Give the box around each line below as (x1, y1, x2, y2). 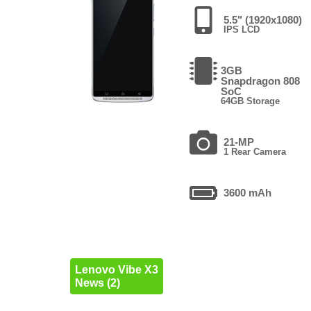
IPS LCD (224, 24, 260, 35)
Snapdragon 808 (221, 74, 301, 87)
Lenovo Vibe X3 (74, 263, 158, 276)
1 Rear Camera (224, 146, 287, 157)
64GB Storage (221, 95, 280, 106)
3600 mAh (224, 186, 272, 199)
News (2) (74, 276, 120, 289)
